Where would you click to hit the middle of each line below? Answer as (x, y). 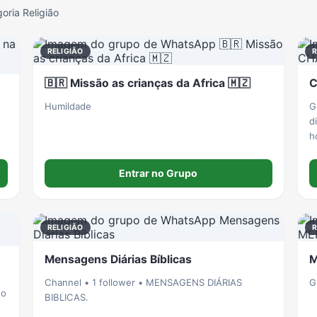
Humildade (68, 106)
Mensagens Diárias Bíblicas (118, 259)
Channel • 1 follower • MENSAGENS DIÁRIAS (143, 282)
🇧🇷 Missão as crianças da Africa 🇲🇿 (147, 83)
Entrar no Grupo (158, 173)
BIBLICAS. (66, 297)
